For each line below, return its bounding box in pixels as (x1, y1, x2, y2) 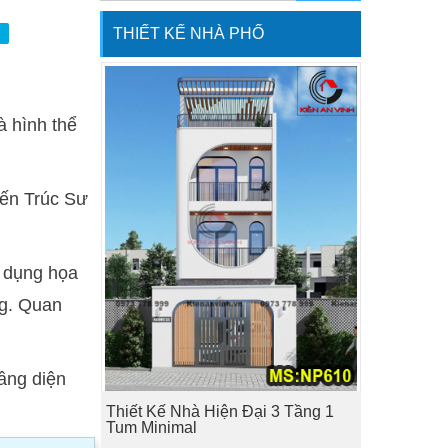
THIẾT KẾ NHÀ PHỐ (113, 25, 264, 42)
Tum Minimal (105, 419, 197, 437)
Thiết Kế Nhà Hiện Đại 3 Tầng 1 (105, 403, 334, 421)
